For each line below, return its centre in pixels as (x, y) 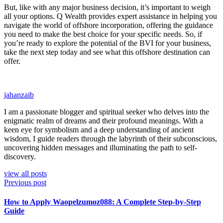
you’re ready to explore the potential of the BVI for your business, (108, 43)
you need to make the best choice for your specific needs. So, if (103, 34)
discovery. (20, 156)
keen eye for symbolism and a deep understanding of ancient (99, 129)
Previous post (25, 182)
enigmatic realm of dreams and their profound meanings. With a (104, 120)
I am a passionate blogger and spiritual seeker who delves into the (107, 111)
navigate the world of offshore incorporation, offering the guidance (109, 25)
